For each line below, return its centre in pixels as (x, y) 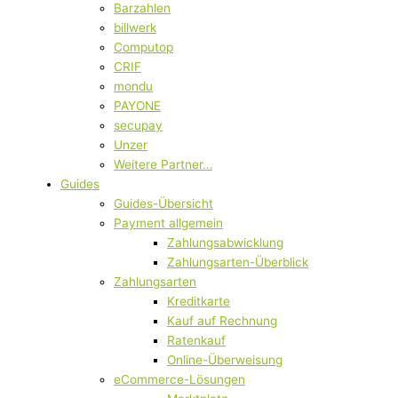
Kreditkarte (199, 302)
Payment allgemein (168, 223)
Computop (143, 48)
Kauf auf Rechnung (222, 321)
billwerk (135, 28)
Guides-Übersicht (163, 204)
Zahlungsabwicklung (225, 243)
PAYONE (137, 106)
